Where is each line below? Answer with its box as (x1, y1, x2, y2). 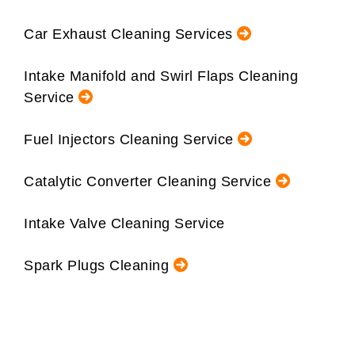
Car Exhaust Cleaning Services (24, 25, 237, 42)
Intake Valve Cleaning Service (24, 215, 229, 231)
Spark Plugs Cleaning (24, 257, 174, 273)
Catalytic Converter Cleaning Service (24, 173, 276, 189)
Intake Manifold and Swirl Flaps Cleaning (24, 67, 298, 84)
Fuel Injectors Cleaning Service (24, 131, 238, 147)
